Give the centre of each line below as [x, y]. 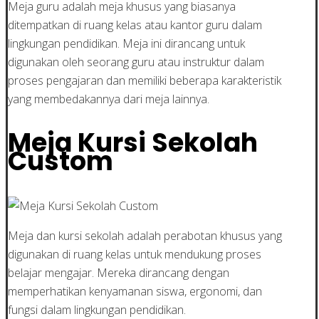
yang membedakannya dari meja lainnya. [109, 99]
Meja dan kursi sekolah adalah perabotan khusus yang [145, 235]
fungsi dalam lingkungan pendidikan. [97, 309]
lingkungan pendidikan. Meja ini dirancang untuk [126, 43]
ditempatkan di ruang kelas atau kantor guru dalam [135, 25]
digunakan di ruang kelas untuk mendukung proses [135, 254]
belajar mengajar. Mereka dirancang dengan [119, 272]
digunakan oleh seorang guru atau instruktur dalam [136, 62]
